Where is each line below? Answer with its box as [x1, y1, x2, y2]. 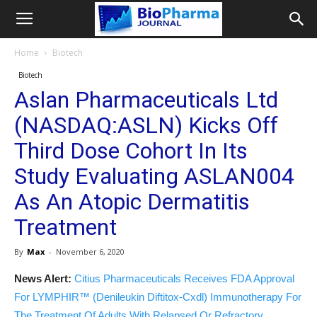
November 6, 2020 [56, 246, 125, 257]
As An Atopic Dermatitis [14, 188, 250, 215]
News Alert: [14, 272, 71, 284]
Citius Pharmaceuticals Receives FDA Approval [74, 272, 294, 284]
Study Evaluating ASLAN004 [14, 163, 294, 190]
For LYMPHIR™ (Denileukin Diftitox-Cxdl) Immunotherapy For [14, 291, 301, 303]
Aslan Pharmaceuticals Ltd [14, 86, 278, 113]
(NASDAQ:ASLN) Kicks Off [14, 112, 278, 139]
